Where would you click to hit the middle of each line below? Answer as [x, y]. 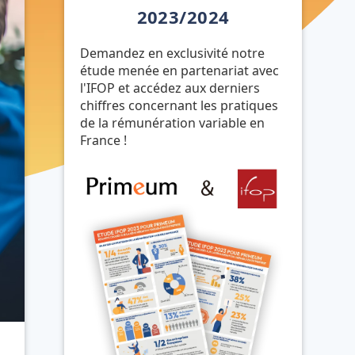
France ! [103, 140]
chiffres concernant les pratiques [179, 105]
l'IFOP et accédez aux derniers [170, 88]
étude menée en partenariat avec [179, 71]
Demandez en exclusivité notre [172, 53]
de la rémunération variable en [172, 123]
